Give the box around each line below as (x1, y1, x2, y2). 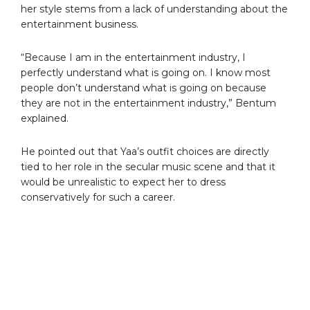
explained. (21, 111, 69, 125)
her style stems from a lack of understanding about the (21, 2, 288, 15)
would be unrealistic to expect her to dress (21, 175, 226, 188)
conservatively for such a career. (21, 190, 175, 203)
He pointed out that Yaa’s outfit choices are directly (21, 145, 269, 158)
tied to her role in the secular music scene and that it (21, 160, 275, 173)
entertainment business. (21, 17, 138, 30)
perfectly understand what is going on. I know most (21, 66, 271, 79)
